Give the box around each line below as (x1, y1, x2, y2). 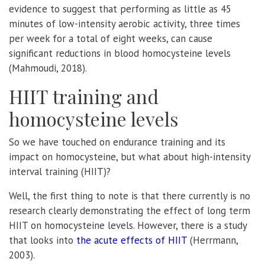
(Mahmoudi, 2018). (9, 61, 87, 75)
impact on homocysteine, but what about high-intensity (9, 150, 250, 163)
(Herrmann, (190, 233, 238, 247)
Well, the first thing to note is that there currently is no (9, 189, 250, 202)
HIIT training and (9, 83, 159, 109)
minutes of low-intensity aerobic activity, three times (9, 17, 240, 30)
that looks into (9, 233, 76, 247)
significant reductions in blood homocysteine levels (9, 46, 231, 60)
